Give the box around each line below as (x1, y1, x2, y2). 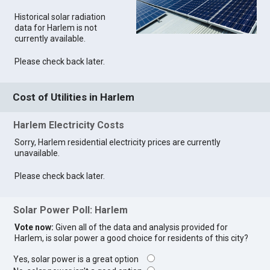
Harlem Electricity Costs (13, 119, 125, 131)
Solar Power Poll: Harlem (13, 204, 128, 216)
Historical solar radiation (14, 12, 106, 22)
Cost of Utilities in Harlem (13, 91, 135, 104)
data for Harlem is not (14, 23, 98, 33)
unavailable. (14, 148, 60, 158)
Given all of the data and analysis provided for (54, 222, 228, 233)
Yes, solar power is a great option (13, 254, 145, 265)
